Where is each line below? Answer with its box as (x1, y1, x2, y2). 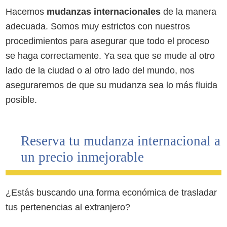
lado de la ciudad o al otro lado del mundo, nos (6, 65, 195, 75)
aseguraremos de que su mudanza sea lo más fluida (6, 80, 218, 90)
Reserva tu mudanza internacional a (21, 133, 221, 148)
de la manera (161, 6, 217, 17)
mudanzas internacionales (47, 6, 161, 17)
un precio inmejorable (21, 149, 144, 165)
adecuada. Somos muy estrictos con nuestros (6, 21, 191, 31)
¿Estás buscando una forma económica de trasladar (6, 187, 217, 198)
